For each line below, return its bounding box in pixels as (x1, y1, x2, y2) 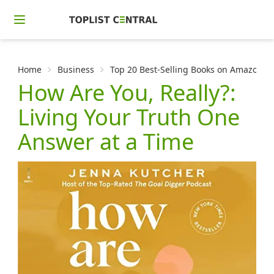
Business (57, 64, 95, 75)
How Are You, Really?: (18, 78, 237, 108)
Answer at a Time (18, 127, 194, 157)
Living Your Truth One (18, 102, 240, 132)
